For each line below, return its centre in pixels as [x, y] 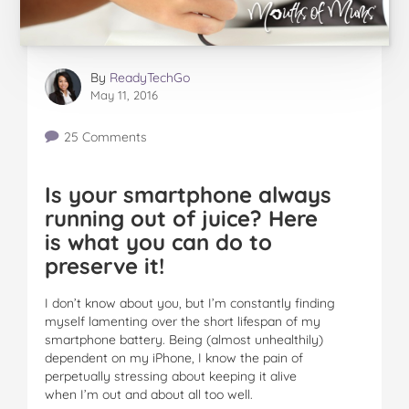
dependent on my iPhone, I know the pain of [174, 357]
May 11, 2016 [124, 94]
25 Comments [105, 136]
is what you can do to [158, 241]
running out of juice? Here [181, 218]
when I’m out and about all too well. [149, 394]
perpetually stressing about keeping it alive [171, 376]
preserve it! [105, 265]
